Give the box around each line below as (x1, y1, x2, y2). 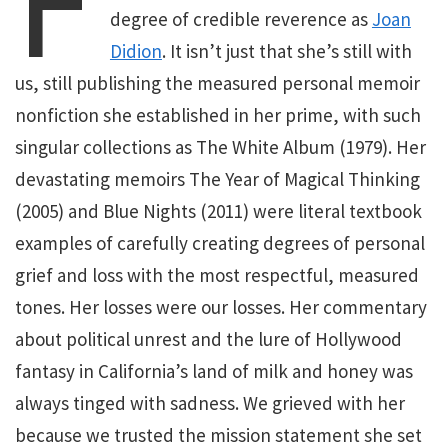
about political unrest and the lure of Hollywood (15, 326, 402, 351)
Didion (109, 38, 162, 63)
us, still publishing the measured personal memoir (15, 70, 420, 95)
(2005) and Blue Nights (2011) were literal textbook (15, 198, 422, 223)
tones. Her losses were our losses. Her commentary (15, 294, 427, 319)
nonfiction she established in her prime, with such (15, 102, 421, 127)
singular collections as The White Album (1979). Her (15, 134, 426, 159)
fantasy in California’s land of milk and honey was (15, 358, 413, 383)
